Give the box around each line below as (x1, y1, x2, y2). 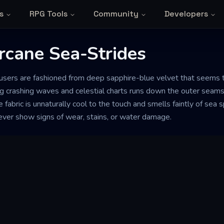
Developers (164, 8, 208, 19)
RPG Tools (29, 8, 67, 19)
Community (93, 8, 138, 19)
